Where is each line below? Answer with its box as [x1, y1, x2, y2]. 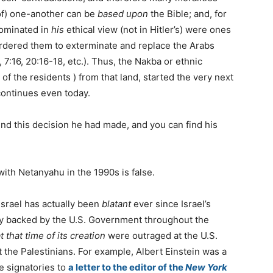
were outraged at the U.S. [105, 230, 218, 242]
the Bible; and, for [148, 8, 227, 20]
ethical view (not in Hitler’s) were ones [64, 24, 231, 36]
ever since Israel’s [131, 198, 211, 210]
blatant [102, 198, 131, 210]
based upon [97, 8, 148, 20]
